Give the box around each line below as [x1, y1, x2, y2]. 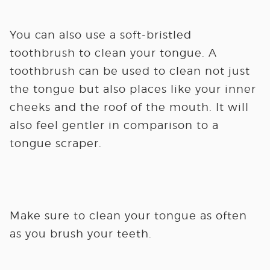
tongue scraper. [9, 137, 102, 149]
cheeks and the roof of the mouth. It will [9, 101, 249, 113]
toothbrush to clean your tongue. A [9, 46, 217, 59]
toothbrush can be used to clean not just [9, 64, 250, 77]
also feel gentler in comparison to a [9, 119, 219, 131]
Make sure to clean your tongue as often [9, 209, 247, 222]
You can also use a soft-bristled [9, 28, 192, 41]
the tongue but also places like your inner [9, 83, 256, 95]
